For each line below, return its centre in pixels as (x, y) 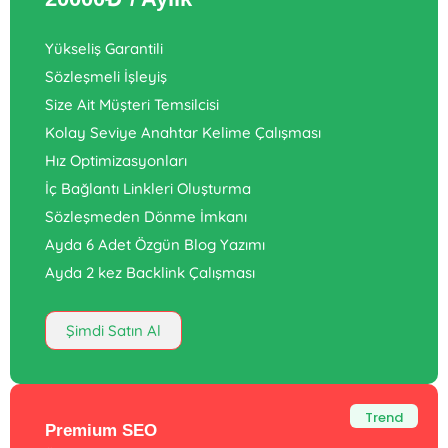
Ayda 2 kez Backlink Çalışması (150, 272)
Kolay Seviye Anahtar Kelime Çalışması (183, 132)
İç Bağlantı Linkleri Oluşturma (148, 188)
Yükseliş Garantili (104, 48)
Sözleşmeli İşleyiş (106, 76)
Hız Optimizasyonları (116, 160)
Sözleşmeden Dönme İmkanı (146, 216)
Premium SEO (101, 430)
